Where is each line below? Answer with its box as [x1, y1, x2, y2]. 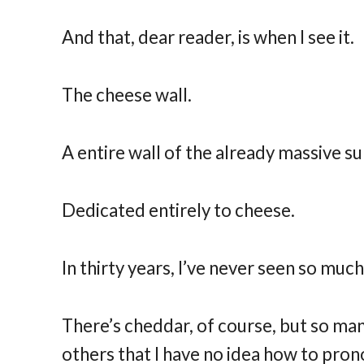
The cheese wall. [62, 84, 193, 106]
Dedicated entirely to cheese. [62, 198, 296, 221]
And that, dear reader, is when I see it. [62, 26, 355, 49]
